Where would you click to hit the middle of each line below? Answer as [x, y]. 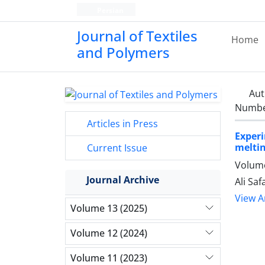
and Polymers [123, 52]
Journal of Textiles [137, 36]
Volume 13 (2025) [109, 209]
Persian [109, 10]
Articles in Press [121, 123]
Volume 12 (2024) [109, 233]
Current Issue [116, 148]
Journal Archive [123, 180]
